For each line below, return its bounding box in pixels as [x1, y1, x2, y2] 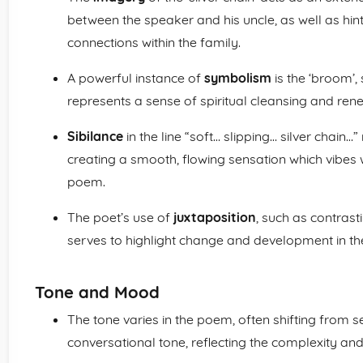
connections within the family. [67, 34, 241, 50]
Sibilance [67, 128, 123, 144]
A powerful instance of [67, 70, 204, 86]
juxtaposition [173, 209, 256, 225]
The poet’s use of [67, 209, 173, 225]
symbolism [204, 70, 271, 86]
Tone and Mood [35, 282, 160, 302]
